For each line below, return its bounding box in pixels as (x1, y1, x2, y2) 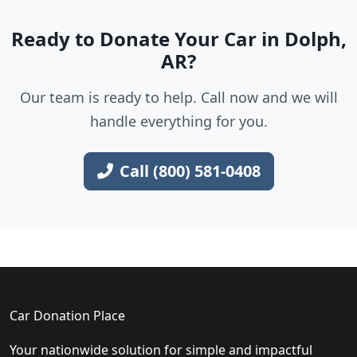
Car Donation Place (10, 307, 125, 324)
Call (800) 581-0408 (119, 160, 261, 182)
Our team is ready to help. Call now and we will (19, 88, 338, 107)
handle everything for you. (89, 112, 268, 131)
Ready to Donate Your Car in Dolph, (10, 25, 347, 52)
